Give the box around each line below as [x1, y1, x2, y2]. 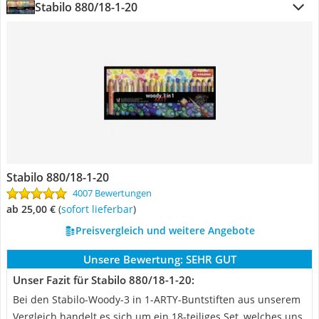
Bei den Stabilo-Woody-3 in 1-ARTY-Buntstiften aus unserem [13, 293, 300, 306]
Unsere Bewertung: [83, 252, 183, 266]
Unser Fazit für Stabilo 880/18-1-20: [13, 273, 194, 287]
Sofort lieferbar [66, 202, 133, 216]
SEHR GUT [185, 252, 236, 266]
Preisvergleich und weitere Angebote [75, 224, 255, 237]
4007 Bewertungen [73, 187, 152, 199]
